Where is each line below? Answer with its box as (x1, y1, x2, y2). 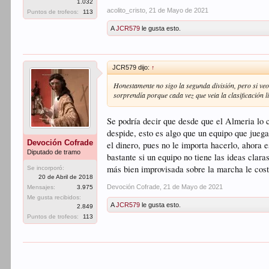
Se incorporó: (27, 164, 65, 171)
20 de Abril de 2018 (38, 173, 94, 180)
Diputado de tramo (27, 148, 81, 156)
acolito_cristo (107, 6, 146, 14)
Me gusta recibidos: (27, 193, 82, 201)
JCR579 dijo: (112, 63, 152, 71)
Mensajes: (27, 183, 56, 190)
